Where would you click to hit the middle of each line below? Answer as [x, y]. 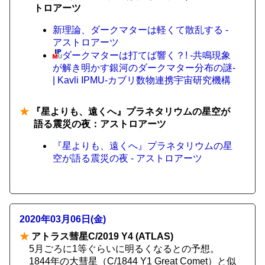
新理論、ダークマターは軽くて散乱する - [140, 30]
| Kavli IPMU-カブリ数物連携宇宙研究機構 [142, 80]
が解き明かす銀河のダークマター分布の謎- [144, 68]
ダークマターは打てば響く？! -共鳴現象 [146, 55]
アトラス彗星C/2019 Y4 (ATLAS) [101, 236]
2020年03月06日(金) [63, 219]
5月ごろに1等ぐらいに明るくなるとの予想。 [124, 249]
